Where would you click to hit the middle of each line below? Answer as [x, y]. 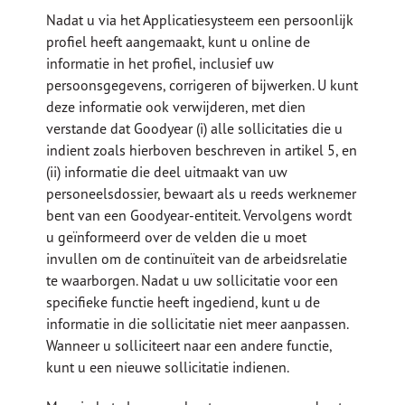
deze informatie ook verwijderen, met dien [176, 107]
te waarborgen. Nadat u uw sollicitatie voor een [193, 281]
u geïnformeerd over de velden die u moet [177, 237]
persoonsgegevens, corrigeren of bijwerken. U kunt [202, 85]
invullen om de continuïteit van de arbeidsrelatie [197, 259]
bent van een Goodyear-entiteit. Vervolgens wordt [199, 216]
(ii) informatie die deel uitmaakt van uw [167, 172]
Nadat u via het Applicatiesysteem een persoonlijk [200, 20]
